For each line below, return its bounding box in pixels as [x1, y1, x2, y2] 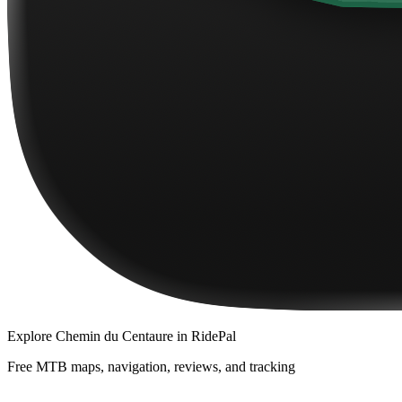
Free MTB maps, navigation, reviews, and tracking [7, 359, 295, 375]
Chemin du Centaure [56, 328, 173, 345]
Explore [7, 328, 56, 345]
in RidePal [173, 328, 236, 345]
